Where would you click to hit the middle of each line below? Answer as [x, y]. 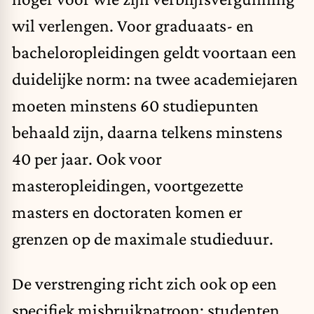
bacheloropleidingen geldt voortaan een [154, 52]
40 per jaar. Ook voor [87, 159]
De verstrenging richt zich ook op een [144, 283]
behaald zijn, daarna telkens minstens [147, 132]
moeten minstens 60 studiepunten [135, 105]
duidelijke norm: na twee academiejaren [155, 79]
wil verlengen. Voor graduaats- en [133, 26]
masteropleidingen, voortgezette [128, 185]
